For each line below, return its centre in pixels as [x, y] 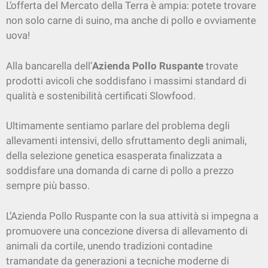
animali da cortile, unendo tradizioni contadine [109, 246]
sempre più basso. [48, 186]
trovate [221, 66]
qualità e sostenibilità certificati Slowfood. [101, 95]
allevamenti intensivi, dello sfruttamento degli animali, [126, 141]
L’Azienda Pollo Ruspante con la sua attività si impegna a [132, 216]
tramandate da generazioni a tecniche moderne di [118, 261]
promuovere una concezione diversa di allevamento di [127, 231]
